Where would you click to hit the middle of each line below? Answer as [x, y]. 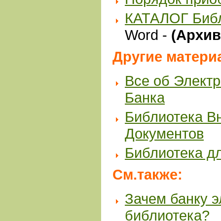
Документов [164, 133]
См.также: [147, 174]
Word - [148, 35]
